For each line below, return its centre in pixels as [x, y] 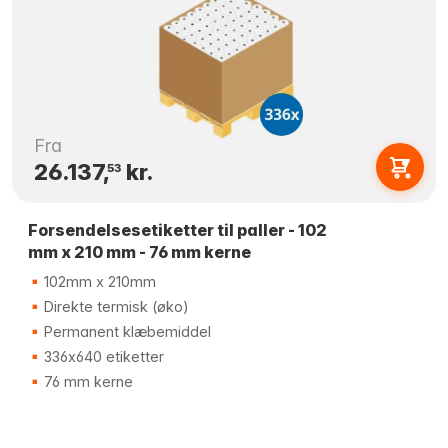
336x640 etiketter [102, 356]
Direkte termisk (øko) [114, 306]
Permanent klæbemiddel [125, 331]
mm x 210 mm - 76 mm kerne [139, 252]
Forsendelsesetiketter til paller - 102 [177, 230]
